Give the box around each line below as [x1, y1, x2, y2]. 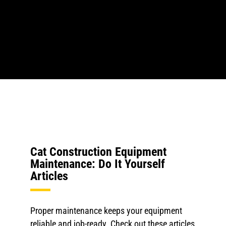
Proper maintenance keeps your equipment [30, 205, 182, 216]
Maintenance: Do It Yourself [30, 157, 165, 172]
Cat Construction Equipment [30, 145, 166, 159]
